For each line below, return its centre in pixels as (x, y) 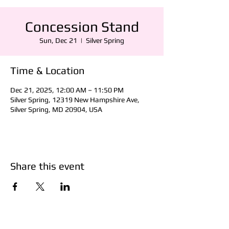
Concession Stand (82, 27)
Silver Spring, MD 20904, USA (56, 109)
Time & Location (47, 70)
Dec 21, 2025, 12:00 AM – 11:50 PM (67, 90)
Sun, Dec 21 (58, 40)
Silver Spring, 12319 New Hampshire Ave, (75, 100)
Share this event (47, 166)
